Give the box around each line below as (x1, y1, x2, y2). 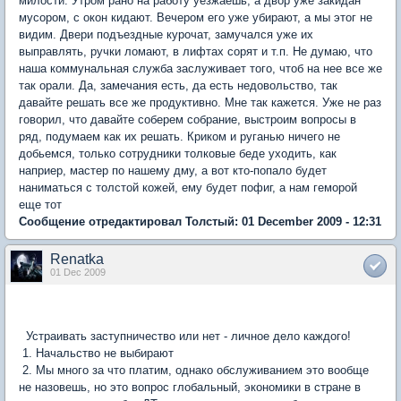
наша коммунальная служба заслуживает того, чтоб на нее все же (19, 62, 382, 75)
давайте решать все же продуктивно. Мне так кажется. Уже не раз (19, 96, 381, 109)
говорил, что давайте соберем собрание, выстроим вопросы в (19, 113, 356, 126)
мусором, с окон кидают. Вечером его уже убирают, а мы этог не (19, 11, 372, 24)
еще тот (19, 198, 62, 211)
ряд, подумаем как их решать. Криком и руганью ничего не (19, 130, 340, 143)
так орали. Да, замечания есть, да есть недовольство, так (19, 79, 337, 92)
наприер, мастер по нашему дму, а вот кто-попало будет (19, 164, 327, 177)
